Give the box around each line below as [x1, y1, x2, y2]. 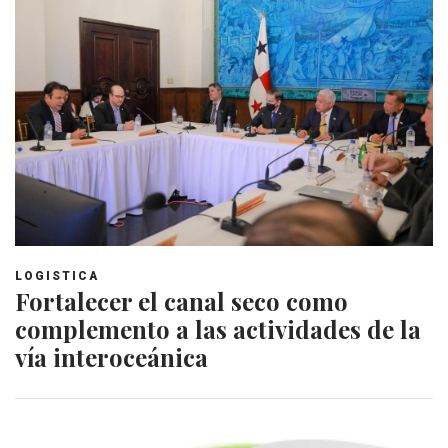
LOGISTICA [15, 269, 99, 284]
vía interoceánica [15, 341, 208, 374]
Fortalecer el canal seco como [15, 285, 348, 318]
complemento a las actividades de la [15, 313, 421, 346]
